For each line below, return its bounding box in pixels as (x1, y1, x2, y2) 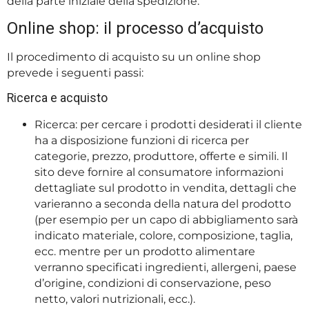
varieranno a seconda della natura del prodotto (34, 197, 291, 210)
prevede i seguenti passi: (7, 66, 146, 80)
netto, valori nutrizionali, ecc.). (34, 292, 198, 306)
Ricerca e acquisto (7, 90, 110, 105)
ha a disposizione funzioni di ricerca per (34, 133, 249, 147)
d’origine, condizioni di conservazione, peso (34, 276, 271, 290)
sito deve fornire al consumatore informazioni (34, 165, 283, 179)
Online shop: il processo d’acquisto (7, 19, 268, 39)
